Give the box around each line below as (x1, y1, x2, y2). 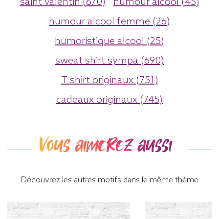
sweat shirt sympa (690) (55, 55, 164, 67)
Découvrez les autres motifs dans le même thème (21, 175, 198, 185)
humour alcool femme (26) (49, 16, 170, 28)
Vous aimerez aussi (39, 132, 172, 158)
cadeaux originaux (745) (56, 94, 163, 106)
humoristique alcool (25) (55, 35, 164, 47)
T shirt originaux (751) (61, 74, 158, 87)
